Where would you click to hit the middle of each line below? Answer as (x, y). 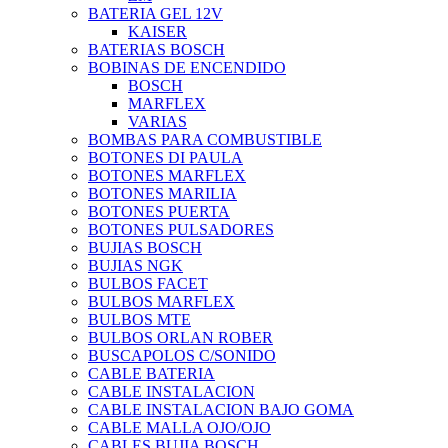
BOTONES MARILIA (162, 194)
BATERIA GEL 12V (155, 14)
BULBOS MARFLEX (161, 302)
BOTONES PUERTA (159, 212)
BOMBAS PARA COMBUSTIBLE (205, 140)
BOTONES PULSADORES (181, 230)
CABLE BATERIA (151, 374)
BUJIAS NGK (135, 266)
